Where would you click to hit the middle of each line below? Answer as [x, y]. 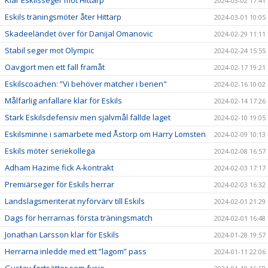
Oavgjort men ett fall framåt [55, 67]
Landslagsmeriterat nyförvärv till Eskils [75, 201]
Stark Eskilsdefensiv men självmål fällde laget [88, 117]
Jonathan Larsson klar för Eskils [62, 234]
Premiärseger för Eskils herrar [60, 184]
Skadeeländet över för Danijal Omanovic [79, 33]
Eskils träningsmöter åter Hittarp [63, 16]
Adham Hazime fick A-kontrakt [59, 167]
